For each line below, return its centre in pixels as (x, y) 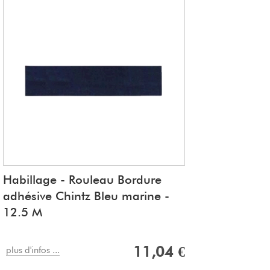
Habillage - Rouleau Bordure (82, 180)
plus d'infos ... (33, 250)
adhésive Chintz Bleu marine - (86, 196)
